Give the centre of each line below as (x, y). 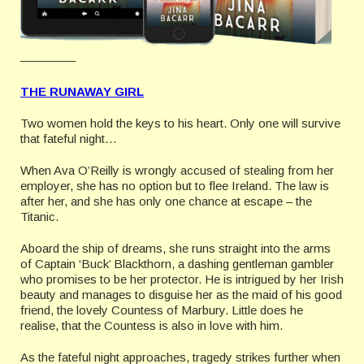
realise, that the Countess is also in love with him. (152, 326)
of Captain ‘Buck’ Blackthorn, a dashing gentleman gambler (177, 264)
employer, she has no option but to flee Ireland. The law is (175, 186)
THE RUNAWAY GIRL (82, 92)
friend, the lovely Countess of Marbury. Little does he (162, 310)
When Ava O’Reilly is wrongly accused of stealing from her (177, 171)
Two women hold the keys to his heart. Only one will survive (180, 123)
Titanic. (39, 217)
